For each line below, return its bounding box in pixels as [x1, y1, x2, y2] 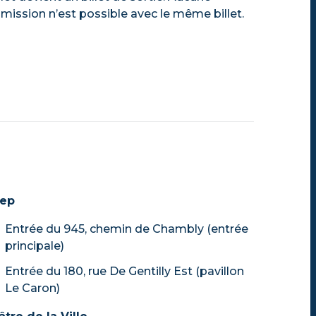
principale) [5, 238, 64, 253]
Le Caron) [5, 281, 60, 295]
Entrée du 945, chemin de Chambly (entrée [5, 221, 248, 236]
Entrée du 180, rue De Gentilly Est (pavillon [5, 264, 244, 278]
